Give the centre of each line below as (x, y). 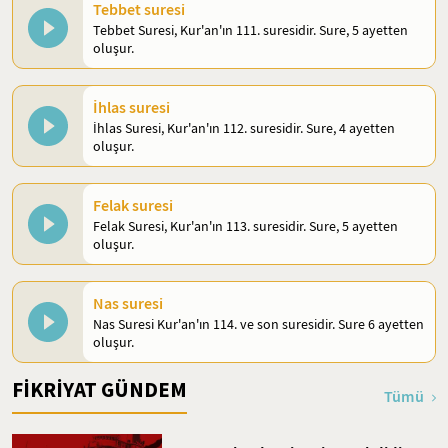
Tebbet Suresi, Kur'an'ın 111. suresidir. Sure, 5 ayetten (250, 30)
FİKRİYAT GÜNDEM (99, 389)
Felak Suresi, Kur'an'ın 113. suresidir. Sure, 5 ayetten (245, 226)
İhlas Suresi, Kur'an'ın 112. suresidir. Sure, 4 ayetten (244, 128)
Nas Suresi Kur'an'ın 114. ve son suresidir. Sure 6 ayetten (258, 324)
